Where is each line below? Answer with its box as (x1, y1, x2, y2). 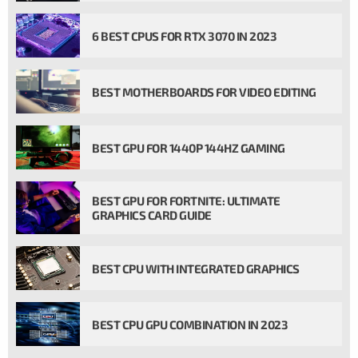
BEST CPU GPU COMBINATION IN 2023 (92, 316, 288, 332)
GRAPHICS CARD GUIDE (92, 208, 212, 222)
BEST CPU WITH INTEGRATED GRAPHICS (92, 261, 300, 276)
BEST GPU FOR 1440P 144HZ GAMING (92, 140, 285, 155)
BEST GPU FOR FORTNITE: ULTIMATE (92, 193, 280, 208)
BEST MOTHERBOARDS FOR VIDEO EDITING (92, 84, 316, 99)
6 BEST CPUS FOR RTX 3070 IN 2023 (92, 28, 276, 43)
